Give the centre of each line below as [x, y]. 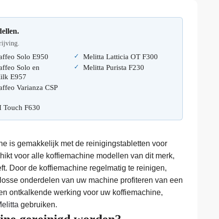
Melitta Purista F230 [113, 68]
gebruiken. [38, 204]
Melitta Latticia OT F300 [120, 57]
